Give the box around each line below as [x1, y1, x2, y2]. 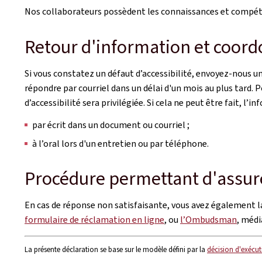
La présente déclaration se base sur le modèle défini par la [25, 244, 207, 254]
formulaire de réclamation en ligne [25, 213, 164, 226]
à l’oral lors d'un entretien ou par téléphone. [32, 137, 209, 150]
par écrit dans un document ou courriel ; [32, 119, 189, 131]
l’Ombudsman [180, 213, 237, 226]
